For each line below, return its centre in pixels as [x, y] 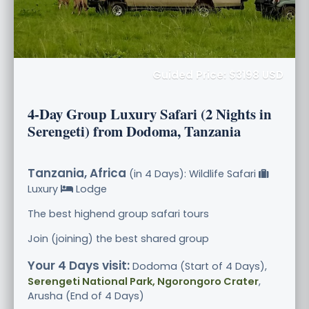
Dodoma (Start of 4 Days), [198, 266]
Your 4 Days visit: [79, 265]
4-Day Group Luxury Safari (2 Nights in [150, 113]
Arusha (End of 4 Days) [86, 296]
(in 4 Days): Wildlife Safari [192, 173]
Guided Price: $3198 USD [218, 74]
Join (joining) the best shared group [118, 238]
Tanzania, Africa [77, 173]
